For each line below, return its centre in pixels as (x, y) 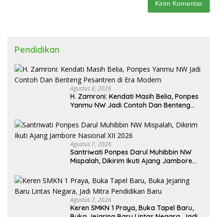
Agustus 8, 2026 (91, 88)
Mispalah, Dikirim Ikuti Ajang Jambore (131, 161)
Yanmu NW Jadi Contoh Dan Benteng (130, 105)
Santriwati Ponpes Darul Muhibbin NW (131, 152)
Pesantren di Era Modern (110, 114)
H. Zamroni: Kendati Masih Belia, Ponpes (134, 96)
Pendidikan (37, 50)
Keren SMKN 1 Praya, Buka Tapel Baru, (132, 208)
